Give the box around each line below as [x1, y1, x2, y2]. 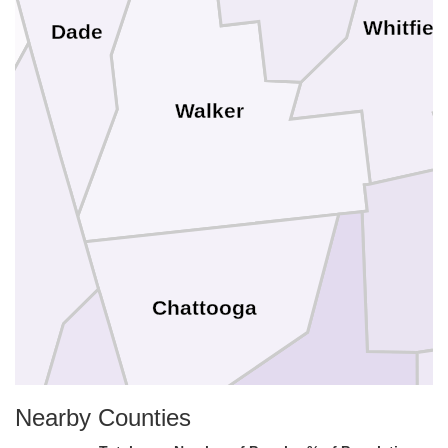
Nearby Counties [15, 404, 191, 431]
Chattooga [152, 296, 258, 321]
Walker [174, 98, 244, 123]
